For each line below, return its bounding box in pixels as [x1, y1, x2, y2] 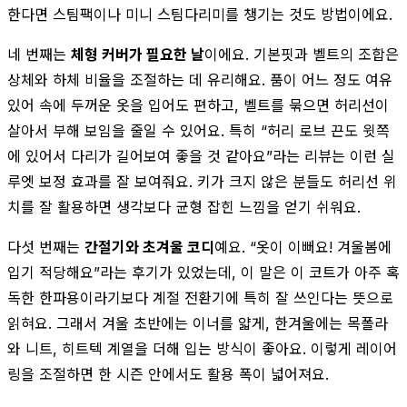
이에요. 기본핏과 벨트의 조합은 [204, 45, 399, 64]
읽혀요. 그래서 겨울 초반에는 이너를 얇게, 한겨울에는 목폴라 [7, 313, 388, 333]
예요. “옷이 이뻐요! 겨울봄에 [214, 237, 392, 256]
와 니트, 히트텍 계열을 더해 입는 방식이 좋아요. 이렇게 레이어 [7, 339, 397, 358]
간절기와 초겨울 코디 [84, 237, 214, 256]
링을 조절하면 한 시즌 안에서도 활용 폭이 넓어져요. [7, 364, 329, 383]
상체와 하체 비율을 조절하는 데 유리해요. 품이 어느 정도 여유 [7, 70, 392, 89]
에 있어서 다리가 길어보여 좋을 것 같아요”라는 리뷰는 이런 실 [7, 146, 395, 165]
